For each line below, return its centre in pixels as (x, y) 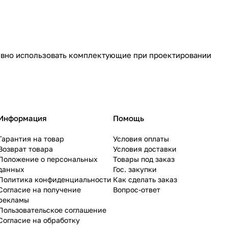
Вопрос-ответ (137, 190)
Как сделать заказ (145, 179)
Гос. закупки (135, 169)
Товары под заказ (144, 159)
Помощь (129, 118)
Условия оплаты (141, 139)
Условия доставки (145, 149)
